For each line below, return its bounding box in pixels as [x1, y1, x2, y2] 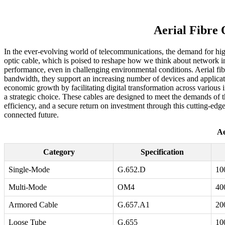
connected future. [4, 110, 59, 120]
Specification [141, 148, 184, 157]
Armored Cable [9, 200, 58, 209]
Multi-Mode [9, 183, 47, 192]
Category [43, 148, 75, 157]
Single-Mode [9, 165, 50, 174]
